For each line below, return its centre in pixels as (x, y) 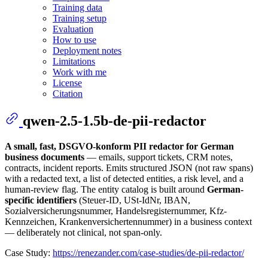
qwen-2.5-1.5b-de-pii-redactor (115, 121)
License (67, 83)
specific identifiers (41, 200)
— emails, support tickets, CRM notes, (159, 157)
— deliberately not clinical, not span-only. (83, 232)
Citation (68, 93)
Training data (77, 7)
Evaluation (73, 29)
